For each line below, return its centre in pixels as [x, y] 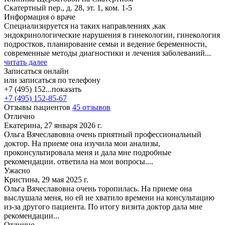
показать [67, 89]
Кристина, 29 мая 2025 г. [46, 179]
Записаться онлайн [36, 71]
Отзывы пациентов [38, 107]
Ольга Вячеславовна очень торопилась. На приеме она [98, 188]
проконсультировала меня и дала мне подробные [88, 152]
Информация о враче [40, 17]
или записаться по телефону [52, 80]
